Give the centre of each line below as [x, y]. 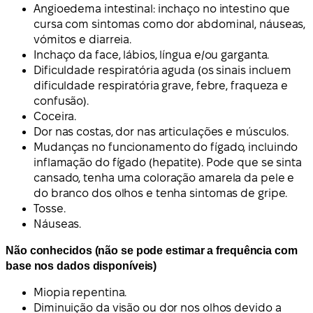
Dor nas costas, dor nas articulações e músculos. [161, 132]
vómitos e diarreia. [83, 40]
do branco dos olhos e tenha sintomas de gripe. [161, 194]
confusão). [61, 101]
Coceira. [55, 117]
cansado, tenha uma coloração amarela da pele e [164, 178]
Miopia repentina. [80, 293]
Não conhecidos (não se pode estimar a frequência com [152, 251]
